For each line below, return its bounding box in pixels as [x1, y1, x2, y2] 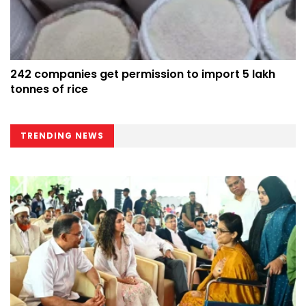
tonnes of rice [10, 81, 88, 97]
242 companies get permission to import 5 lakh [10, 66, 275, 82]
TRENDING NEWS [20, 129, 104, 141]
